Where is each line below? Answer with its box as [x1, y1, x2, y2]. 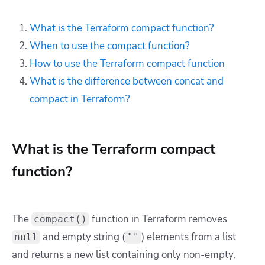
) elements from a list [141, 230, 236, 244]
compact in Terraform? [30, 92, 130, 106]
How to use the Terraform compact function [30, 56, 225, 70]
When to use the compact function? [30, 38, 190, 53]
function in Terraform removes [89, 212, 227, 226]
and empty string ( [40, 230, 125, 244]
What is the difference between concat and [30, 74, 224, 88]
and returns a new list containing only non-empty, [12, 247, 235, 261]
